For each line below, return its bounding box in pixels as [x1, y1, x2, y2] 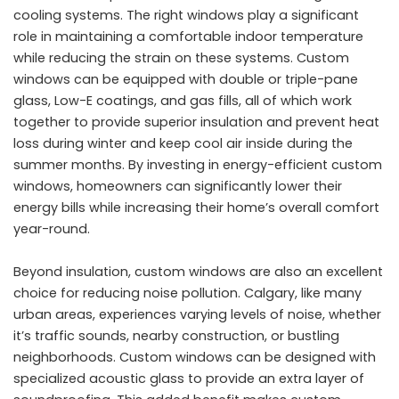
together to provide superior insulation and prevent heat [13, 112, 379, 131]
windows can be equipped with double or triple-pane [13, 69, 358, 88]
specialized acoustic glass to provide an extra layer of [13, 369, 364, 387]
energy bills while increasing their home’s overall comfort [13, 198, 379, 216]
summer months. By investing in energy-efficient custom [13, 155, 382, 174]
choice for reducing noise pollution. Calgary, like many [13, 283, 362, 302]
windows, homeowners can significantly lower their [13, 176, 342, 195]
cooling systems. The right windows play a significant [13, 5, 359, 24]
